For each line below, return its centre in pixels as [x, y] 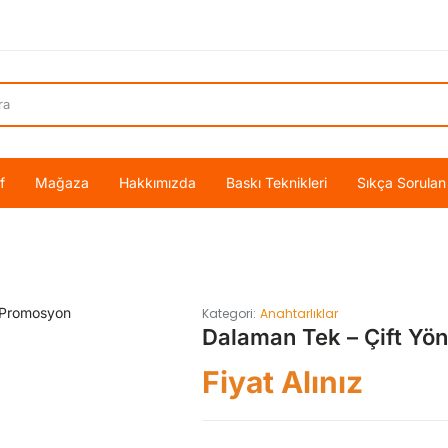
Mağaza [62, 182]
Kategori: [228, 314]
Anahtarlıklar [298, 314]
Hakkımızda [157, 182]
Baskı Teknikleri [276, 182]
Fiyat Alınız [282, 382]
